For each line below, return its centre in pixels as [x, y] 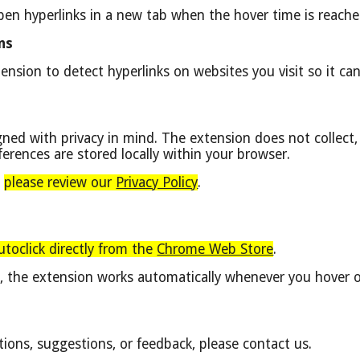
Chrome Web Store [215, 249]
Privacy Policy [157, 182]
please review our [60, 182]
